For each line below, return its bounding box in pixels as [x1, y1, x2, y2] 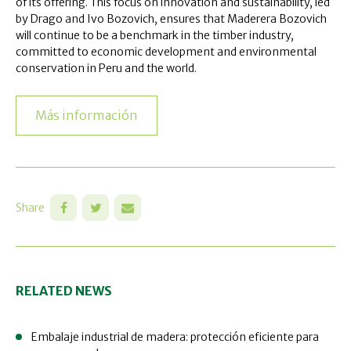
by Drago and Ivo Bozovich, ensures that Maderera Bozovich [16, 11, 327, 26]
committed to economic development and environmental [16, 44, 317, 59]
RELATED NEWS [16, 282, 112, 299]
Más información [35, 107, 138, 123]
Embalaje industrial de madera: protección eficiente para [31, 329, 319, 344]
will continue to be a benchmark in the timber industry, [16, 27, 294, 42]
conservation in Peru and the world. [16, 60, 197, 75]
